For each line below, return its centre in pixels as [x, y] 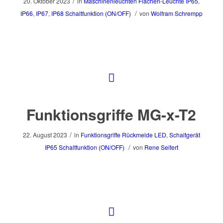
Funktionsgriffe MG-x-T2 [111, 114]
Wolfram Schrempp [176, 13]
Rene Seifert [161, 147]
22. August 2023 [45, 135]
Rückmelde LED [144, 135]
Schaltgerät [184, 135]
